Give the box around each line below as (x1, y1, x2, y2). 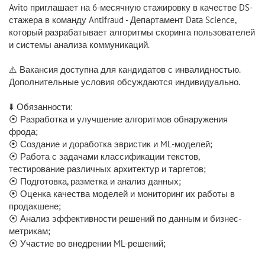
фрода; (9, 126, 38, 137)
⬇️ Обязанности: (9, 101, 72, 112)
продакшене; (9, 201, 61, 212)
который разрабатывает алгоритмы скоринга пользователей (9, 27, 255, 38)
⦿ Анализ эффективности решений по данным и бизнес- (9, 213, 241, 224)
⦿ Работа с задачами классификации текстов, (9, 151, 199, 162)
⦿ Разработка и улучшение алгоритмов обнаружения (9, 114, 228, 125)
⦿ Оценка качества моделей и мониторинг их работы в (9, 188, 235, 199)
